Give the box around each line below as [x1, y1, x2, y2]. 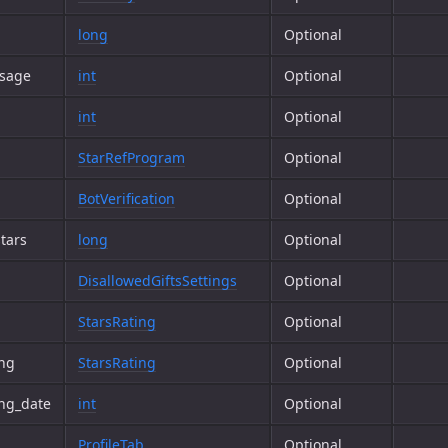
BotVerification [78, 189, 175, 208]
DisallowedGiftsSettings [78, 271, 237, 290]
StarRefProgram [78, 148, 185, 167]
